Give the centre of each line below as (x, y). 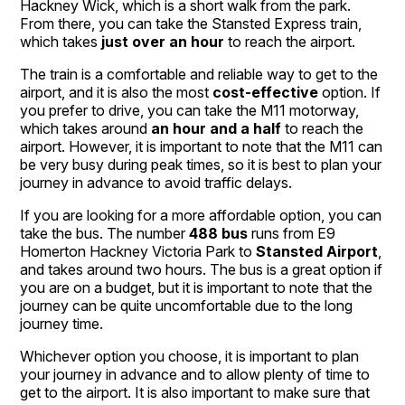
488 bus (219, 233)
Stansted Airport (317, 251)
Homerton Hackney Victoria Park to (138, 251)
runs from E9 (292, 233)
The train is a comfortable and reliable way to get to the (199, 74)
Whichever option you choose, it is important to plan (190, 356)
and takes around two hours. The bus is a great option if (202, 269)
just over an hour (161, 41)
